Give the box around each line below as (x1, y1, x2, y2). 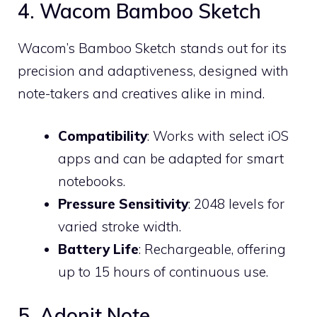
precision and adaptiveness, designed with (18, 62, 289, 79)
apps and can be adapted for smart (58, 150, 284, 167)
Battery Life (58, 241, 139, 258)
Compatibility (58, 127, 147, 144)
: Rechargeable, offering (139, 241, 286, 258)
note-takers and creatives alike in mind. (18, 84, 265, 102)
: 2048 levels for (188, 195, 284, 212)
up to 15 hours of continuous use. (58, 263, 268, 280)
